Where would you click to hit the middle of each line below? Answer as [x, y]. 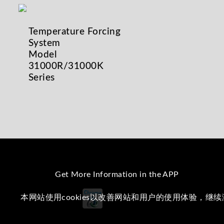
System [44, 43]
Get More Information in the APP [117, 174]
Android [136, 198]
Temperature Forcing [75, 31]
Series [42, 77]
